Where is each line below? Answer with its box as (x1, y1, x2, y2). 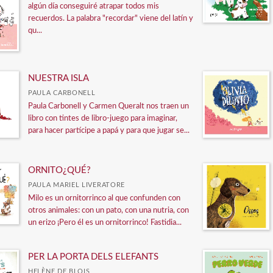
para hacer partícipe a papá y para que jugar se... (28, 127, 190, 135)
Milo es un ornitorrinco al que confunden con (28, 194, 180, 203)
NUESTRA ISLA (28, 74, 89, 83)
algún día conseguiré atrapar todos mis (28, 2, 159, 10)
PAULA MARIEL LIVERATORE (28, 182, 126, 189)
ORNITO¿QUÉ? (28, 166, 91, 175)
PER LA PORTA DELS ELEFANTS (28, 252, 158, 261)
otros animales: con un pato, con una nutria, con (28, 207, 189, 215)
